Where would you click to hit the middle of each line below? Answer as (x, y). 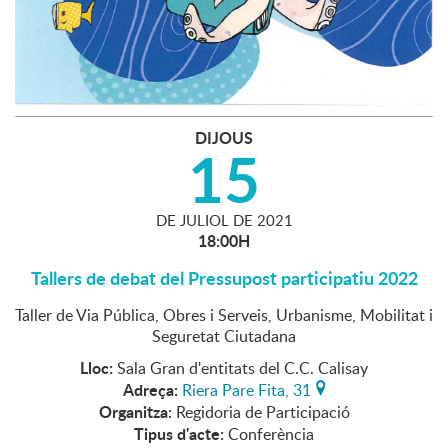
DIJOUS (224, 138)
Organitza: (135, 412)
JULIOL (202, 220)
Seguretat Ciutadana (224, 336)
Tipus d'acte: (179, 434)
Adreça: (150, 390)
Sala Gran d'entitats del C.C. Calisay (242, 368)
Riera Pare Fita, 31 (246, 390)
